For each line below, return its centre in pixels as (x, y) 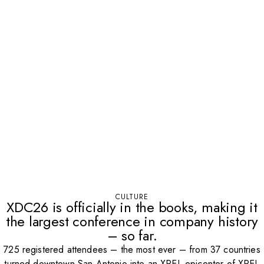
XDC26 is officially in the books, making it (132, 207)
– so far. (132, 235)
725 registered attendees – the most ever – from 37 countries (132, 250)
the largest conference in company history (132, 221)
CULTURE (132, 197)
